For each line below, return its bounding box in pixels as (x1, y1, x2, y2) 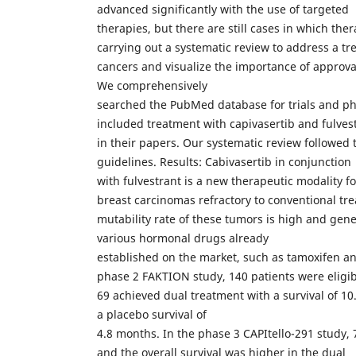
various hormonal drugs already (97, 230, 269, 246)
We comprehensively (97, 77, 207, 93)
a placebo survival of (97, 306, 207, 322)
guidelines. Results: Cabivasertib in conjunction (97, 153, 351, 169)
